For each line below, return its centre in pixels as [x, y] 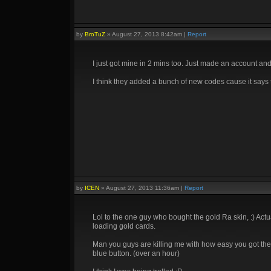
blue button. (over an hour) [136, 253]
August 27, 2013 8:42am [147, 34]
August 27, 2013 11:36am [142, 188]
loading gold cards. [124, 226]
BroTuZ [95, 34]
